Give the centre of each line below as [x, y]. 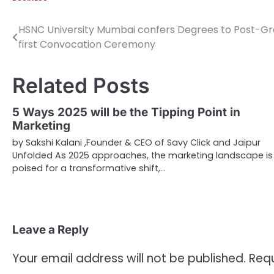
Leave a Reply [50, 230]
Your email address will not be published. [129, 259]
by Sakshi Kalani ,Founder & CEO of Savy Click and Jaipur [136, 143]
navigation [50, 55]
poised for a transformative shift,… [89, 168]
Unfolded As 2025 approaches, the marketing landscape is [143, 156]
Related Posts [81, 86]
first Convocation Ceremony [87, 45]
